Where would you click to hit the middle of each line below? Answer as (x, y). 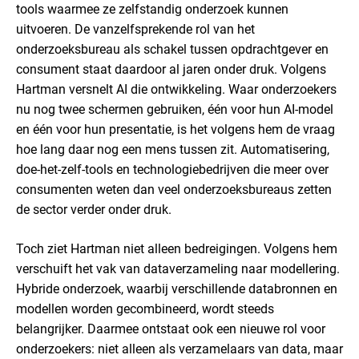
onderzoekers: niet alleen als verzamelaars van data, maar (179, 349)
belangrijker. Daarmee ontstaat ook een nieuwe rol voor (171, 329)
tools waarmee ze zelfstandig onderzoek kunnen (152, 9)
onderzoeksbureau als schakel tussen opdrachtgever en (172, 49)
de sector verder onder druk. (94, 210)
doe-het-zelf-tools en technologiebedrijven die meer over (172, 169)
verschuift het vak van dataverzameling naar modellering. (178, 269)
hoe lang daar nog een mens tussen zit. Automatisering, (173, 149)
